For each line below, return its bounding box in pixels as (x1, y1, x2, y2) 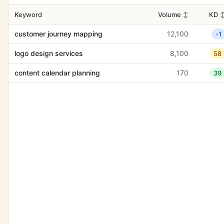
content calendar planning (14, 68, 100, 77)
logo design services (14, 49, 83, 57)
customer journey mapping (14, 29, 102, 38)
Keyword (14, 10, 42, 18)
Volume (158, 10, 182, 18)
